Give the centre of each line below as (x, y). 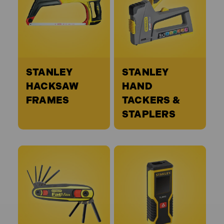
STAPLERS (148, 114)
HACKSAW (52, 86)
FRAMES (47, 100)
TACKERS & (151, 100)
